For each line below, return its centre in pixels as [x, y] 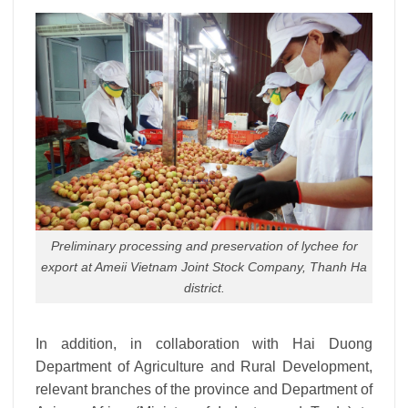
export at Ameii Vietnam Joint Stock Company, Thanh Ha [204, 266]
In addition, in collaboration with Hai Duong [204, 344]
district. [204, 287]
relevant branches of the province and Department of [204, 390]
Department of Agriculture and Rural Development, [204, 367]
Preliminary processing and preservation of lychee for [204, 245]
